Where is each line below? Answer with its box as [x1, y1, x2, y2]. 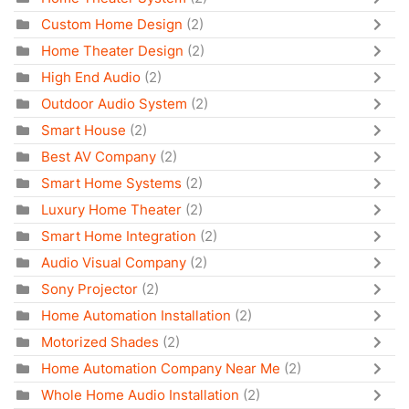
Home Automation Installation [41, 306, 231, 324]
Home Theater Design [41, 41, 184, 59]
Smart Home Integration [41, 226, 196, 245]
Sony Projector [41, 279, 138, 298]
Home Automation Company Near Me [41, 359, 280, 377]
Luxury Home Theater [41, 200, 182, 218]
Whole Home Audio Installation [41, 385, 239, 404]
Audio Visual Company [41, 253, 186, 271]
